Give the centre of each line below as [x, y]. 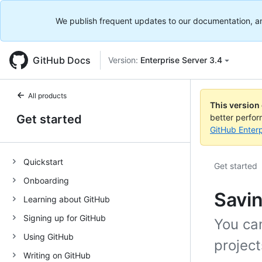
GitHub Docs [62, 60]
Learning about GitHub [67, 199]
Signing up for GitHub [65, 218]
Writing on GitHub [57, 255]
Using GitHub [49, 236]
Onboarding [46, 180]
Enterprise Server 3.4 [181, 60]
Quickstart [43, 161]
